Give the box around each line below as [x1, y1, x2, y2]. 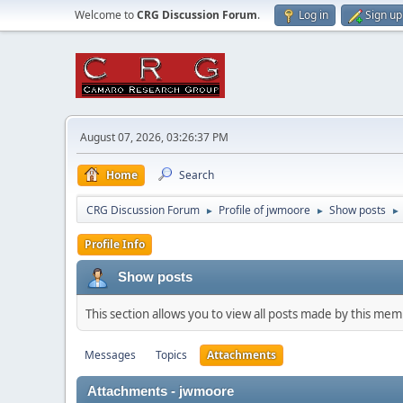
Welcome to [75, 7, 137, 22]
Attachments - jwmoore [87, 384, 234, 399]
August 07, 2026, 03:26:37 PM [80, 130, 228, 145]
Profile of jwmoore [219, 202, 310, 218]
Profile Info [85, 237, 145, 252]
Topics [156, 347, 187, 363]
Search [179, 167, 214, 183]
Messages [85, 347, 136, 363]
